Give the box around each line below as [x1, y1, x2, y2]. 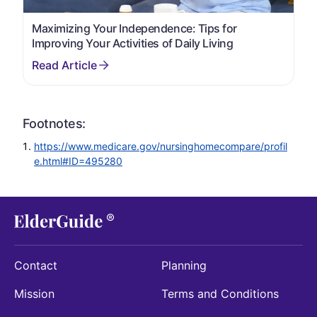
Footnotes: [23, 115, 86, 131]
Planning [161, 258, 207, 272]
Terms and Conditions [161, 286, 279, 301]
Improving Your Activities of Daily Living [32, 35, 234, 50]
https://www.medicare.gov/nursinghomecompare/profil [34, 139, 287, 152]
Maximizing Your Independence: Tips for [32, 21, 237, 35]
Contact [14, 258, 57, 272]
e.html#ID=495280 [34, 154, 122, 167]
